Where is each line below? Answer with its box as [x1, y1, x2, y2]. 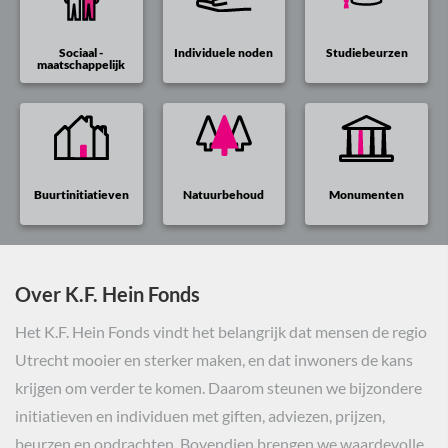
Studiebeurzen [325, 44, 408, 60]
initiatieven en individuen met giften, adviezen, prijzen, [15, 406, 385, 426]
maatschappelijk [37, 56, 126, 72]
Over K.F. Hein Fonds [15, 282, 200, 307]
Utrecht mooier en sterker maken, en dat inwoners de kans [15, 350, 413, 370]
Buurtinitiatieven [33, 187, 129, 203]
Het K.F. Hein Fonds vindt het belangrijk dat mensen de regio [15, 322, 427, 342]
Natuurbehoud [183, 187, 265, 203]
